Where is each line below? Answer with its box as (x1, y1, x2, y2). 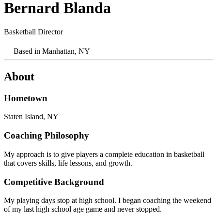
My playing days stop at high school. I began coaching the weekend (4, 196, 211, 205)
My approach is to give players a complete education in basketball (4, 150, 204, 158)
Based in (14, 46, 42, 55)
